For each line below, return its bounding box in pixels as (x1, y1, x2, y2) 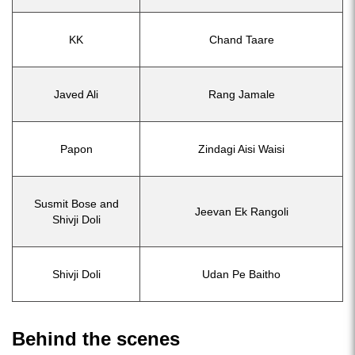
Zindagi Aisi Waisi (198, 142, 284, 155)
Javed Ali (54, 87, 98, 101)
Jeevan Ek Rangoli (194, 204, 288, 218)
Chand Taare (208, 32, 274, 46)
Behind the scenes (12, 327, 180, 349)
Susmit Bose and (33, 197, 119, 210)
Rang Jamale (208, 87, 275, 101)
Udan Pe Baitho (202, 267, 281, 281)
